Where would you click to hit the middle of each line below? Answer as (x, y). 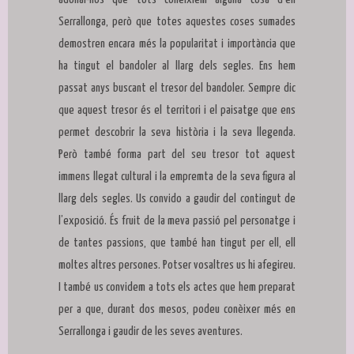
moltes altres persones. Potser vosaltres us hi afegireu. (177, 265)
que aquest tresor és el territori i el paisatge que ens (177, 111)
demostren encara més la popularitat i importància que (177, 44)
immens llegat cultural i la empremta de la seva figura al (177, 177)
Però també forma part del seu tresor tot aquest (177, 155)
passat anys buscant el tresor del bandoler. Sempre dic (177, 88)
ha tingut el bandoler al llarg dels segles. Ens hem (177, 66)
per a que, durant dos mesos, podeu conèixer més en (177, 310)
